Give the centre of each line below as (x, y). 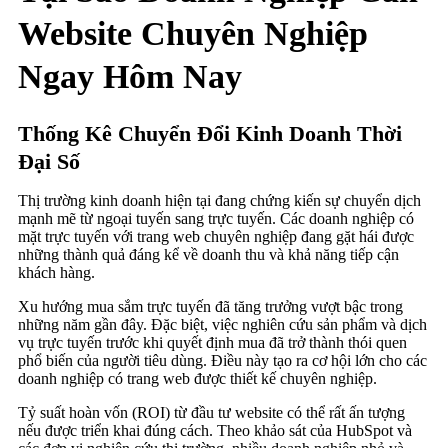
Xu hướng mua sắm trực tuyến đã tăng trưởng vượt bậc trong (210, 307)
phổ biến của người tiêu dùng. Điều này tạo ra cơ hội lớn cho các (222, 361)
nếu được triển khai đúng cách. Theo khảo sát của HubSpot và (215, 431)
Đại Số (49, 162)
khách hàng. (56, 273)
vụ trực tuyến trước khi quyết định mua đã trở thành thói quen (212, 343)
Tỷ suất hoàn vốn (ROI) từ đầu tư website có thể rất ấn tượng (211, 413)
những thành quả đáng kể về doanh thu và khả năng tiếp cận (208, 255)
